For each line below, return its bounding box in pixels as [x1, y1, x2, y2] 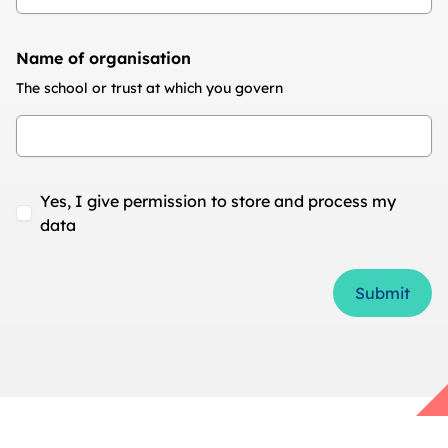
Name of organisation [16, 48, 191, 68]
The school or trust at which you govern [16, 79, 283, 97]
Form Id [15, 247, 82, 267]
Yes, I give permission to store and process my [40, 191, 396, 211]
